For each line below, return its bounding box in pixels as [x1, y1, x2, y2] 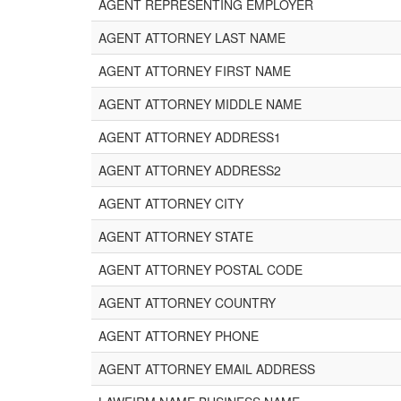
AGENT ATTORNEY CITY [98, 194, 243, 212]
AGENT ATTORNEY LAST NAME [98, 29, 286, 47]
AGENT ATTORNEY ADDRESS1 [98, 128, 281, 146]
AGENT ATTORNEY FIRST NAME [98, 62, 291, 80]
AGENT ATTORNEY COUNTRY [98, 294, 276, 311]
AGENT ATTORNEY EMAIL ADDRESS [98, 360, 315, 378]
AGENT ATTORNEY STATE [98, 227, 253, 245]
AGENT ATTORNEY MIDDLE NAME [98, 95, 302, 113]
